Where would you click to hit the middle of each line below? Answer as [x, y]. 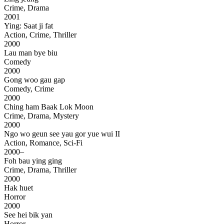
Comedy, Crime [29, 89]
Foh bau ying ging [33, 161]
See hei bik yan [28, 215]
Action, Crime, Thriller [40, 35]
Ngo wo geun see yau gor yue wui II [63, 134]
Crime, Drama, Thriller [40, 170]
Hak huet [18, 188]
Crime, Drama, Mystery [41, 116]
